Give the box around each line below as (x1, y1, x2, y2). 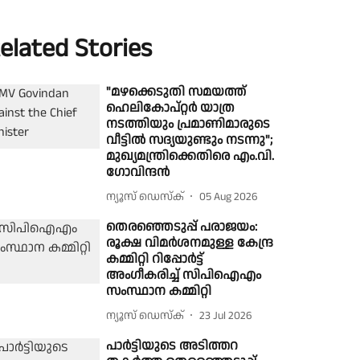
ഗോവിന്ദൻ (106, 163, 170, 182)
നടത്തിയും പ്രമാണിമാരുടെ (106, 115, 271, 133)
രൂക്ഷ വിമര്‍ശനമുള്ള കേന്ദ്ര (106, 234, 274, 252)
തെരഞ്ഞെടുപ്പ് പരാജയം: (106, 218, 258, 236)
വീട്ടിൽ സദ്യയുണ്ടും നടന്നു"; (106, 131, 273, 149)
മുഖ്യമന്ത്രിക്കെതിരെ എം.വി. (106, 147, 275, 166)
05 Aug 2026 (199, 188, 259, 205)
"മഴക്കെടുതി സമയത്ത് (106, 83, 247, 101)
